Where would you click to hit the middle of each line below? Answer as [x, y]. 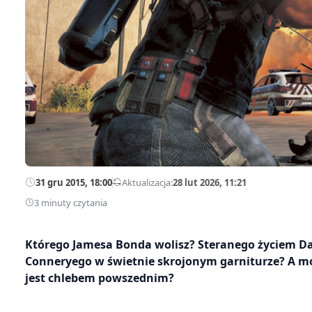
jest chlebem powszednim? [100, 278]
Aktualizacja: [147, 182]
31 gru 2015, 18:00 [74, 182]
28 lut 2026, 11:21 [210, 182]
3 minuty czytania [71, 202]
